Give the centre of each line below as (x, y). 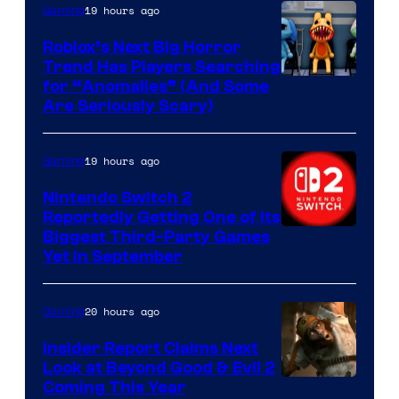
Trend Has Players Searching (162, 67)
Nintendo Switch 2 (118, 198)
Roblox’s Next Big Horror (142, 48)
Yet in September (113, 257)
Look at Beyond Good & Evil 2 (159, 368)
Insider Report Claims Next (151, 349)
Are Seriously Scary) (128, 106)
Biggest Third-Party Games (156, 237)
